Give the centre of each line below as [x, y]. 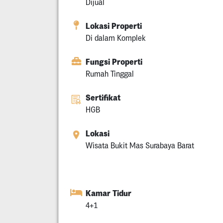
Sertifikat [103, 97]
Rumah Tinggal [110, 73]
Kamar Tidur [109, 193]
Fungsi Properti [114, 61]
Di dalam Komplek [116, 38]
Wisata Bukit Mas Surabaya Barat [140, 145]
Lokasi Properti [114, 26]
